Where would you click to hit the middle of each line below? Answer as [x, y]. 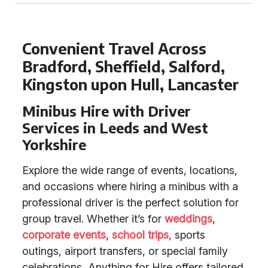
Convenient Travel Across [114, 48]
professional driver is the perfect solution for [130, 202]
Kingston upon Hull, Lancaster [130, 84]
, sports [187, 235]
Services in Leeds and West [115, 128]
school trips [140, 235]
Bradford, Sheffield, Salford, [124, 66]
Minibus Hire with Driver [106, 111]
